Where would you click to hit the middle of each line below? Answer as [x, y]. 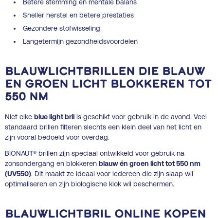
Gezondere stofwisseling [62, 28]
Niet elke [19, 117]
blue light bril [54, 117]
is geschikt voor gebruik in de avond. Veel [141, 117]
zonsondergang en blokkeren [52, 163]
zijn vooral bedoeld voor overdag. [57, 137]
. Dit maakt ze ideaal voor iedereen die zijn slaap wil [112, 173]
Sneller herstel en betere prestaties [79, 15]
